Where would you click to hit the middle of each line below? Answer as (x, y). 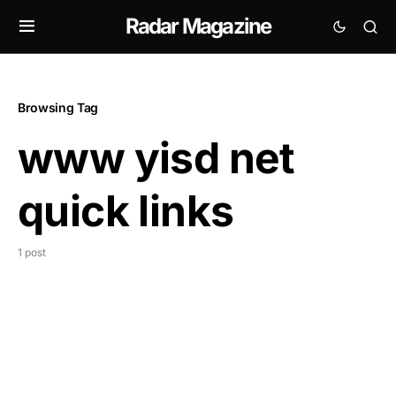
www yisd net (156, 158)
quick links (126, 211)
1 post (32, 252)
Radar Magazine (198, 26)
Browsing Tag (58, 107)
